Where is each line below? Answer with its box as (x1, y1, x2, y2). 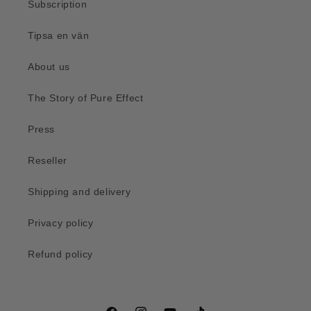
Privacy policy (28, 217, 94, 228)
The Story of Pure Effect (28, 92, 144, 103)
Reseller (28, 155, 67, 166)
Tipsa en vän (28, 30, 90, 41)
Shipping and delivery (28, 186, 131, 197)
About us (28, 61, 70, 72)
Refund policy (28, 249, 93, 260)
